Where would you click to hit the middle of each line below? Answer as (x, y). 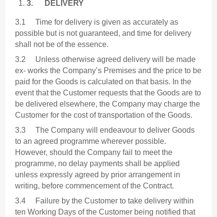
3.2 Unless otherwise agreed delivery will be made (106, 60)
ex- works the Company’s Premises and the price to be (108, 71)
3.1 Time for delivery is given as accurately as (97, 22)
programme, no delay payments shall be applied (98, 164)
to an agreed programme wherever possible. (92, 141)
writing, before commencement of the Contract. (95, 186)
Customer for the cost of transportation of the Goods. (104, 115)
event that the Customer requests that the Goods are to (108, 93)
